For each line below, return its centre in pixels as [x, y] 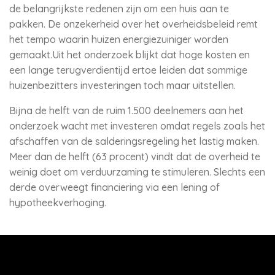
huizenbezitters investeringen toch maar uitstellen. [122, 85]
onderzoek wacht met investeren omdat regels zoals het [137, 126]
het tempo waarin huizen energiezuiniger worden [119, 39]
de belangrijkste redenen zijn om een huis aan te [119, 9]
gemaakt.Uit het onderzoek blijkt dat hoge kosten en [130, 55]
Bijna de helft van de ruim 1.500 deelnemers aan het [126, 110]
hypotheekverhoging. [58, 203]
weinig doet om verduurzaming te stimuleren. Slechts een [137, 172]
